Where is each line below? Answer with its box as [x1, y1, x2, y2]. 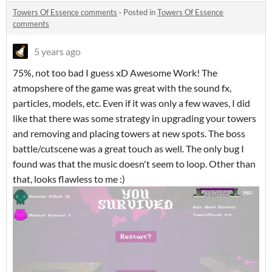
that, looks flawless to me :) [13, 173, 125, 185]
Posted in [123, 7, 157, 18]
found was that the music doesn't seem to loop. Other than [13, 158, 256, 170]
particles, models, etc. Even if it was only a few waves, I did [13, 97, 250, 109]
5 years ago [34, 46, 81, 58]
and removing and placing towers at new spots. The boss [13, 127, 245, 140]
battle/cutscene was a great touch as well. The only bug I [13, 143, 244, 155]
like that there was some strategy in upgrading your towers [13, 112, 256, 124]
